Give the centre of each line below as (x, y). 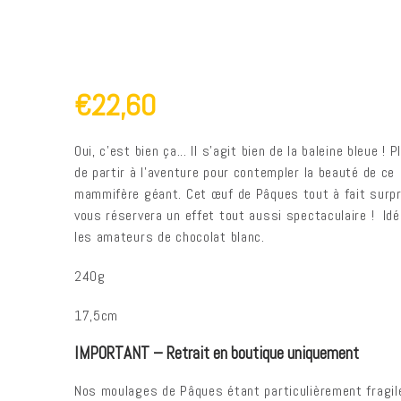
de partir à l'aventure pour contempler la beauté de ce (235, 172)
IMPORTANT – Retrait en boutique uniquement (216, 353)
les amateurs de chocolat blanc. (169, 237)
